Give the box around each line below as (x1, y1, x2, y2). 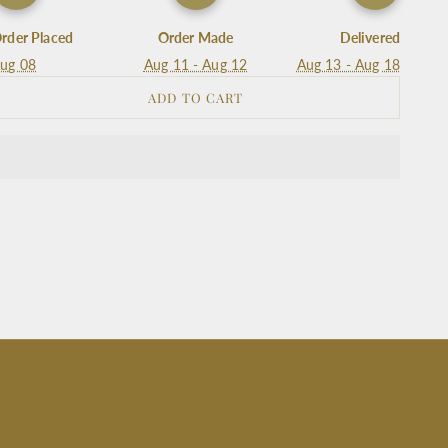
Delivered (339, 28, 400, 46)
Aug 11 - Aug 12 (143, 55, 248, 73)
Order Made (157, 28, 234, 46)
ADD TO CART (148, 88, 243, 106)
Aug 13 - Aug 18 (296, 55, 400, 73)
